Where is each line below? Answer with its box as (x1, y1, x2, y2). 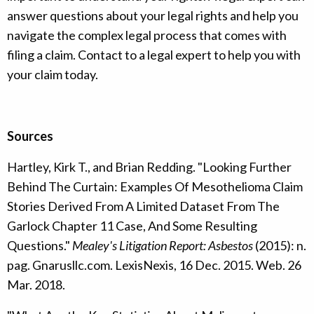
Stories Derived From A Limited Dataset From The (7, 198, 280, 214)
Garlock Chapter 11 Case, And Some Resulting (7, 218, 257, 234)
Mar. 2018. (7, 277, 65, 293)
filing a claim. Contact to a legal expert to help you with (7, 47, 301, 63)
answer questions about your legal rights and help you (7, 8, 299, 24)
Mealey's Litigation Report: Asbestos (72, 238, 253, 254)
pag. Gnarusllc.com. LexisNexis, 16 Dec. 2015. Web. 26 (7, 257, 301, 273)
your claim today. (7, 67, 98, 83)
